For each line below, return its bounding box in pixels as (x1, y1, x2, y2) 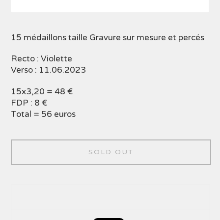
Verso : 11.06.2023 (11, 65, 86, 76)
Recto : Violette (11, 54, 73, 64)
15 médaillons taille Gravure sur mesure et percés (11, 32, 205, 43)
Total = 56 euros (11, 109, 76, 119)
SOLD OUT (88, 147, 134, 156)
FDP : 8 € (11, 97, 48, 108)
